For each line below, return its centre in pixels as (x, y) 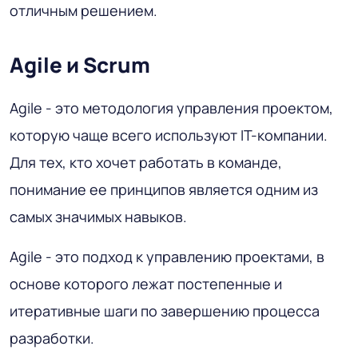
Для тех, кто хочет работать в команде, (146, 162)
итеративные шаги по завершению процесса (165, 310)
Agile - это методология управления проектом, (171, 107)
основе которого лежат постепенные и (146, 283)
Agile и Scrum (80, 64)
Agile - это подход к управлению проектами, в (167, 256)
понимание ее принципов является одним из (164, 189)
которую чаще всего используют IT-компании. (169, 135)
